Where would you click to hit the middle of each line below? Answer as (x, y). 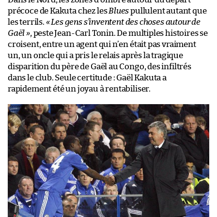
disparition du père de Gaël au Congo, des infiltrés (100, 66)
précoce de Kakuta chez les (58, 11)
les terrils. (27, 22)
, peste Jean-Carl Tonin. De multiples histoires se (119, 33)
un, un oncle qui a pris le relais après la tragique (95, 55)
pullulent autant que (168, 11)
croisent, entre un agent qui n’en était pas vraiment (102, 44)
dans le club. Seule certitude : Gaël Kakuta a (87, 77)
